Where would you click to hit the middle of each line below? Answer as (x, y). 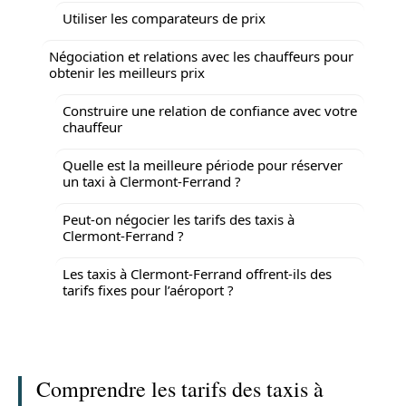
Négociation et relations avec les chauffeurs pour (201, 56)
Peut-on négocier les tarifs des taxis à (179, 219)
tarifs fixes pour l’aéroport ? (148, 290)
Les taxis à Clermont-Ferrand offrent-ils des (197, 273)
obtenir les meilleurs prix (127, 72)
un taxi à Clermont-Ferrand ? (152, 181)
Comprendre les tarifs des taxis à (180, 389)
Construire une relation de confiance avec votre (210, 110)
